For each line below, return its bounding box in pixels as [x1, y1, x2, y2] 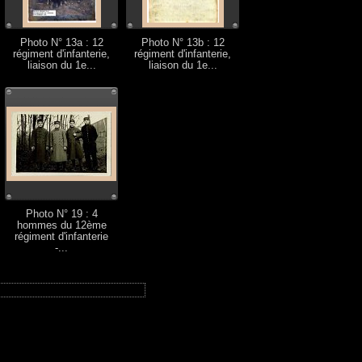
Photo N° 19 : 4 [25, 208, 98, 220]
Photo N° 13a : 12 [19, 37, 103, 48]
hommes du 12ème [16, 220, 107, 231]
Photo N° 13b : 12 [141, 37, 225, 48]
